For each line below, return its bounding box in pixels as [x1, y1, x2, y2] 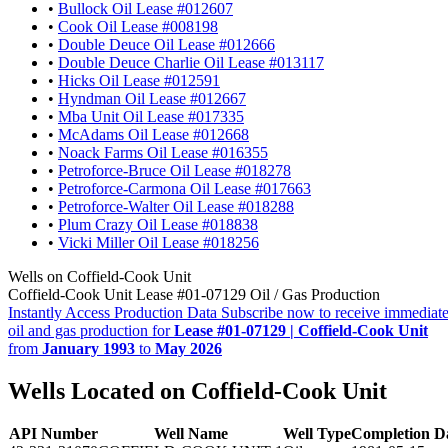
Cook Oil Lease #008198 [58, 17, 218, 35]
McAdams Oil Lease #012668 [58, 125, 249, 143]
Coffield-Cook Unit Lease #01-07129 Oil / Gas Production [8, 285, 380, 303]
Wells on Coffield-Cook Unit [8, 267, 191, 285]
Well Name [153, 424, 228, 442]
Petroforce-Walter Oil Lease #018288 [58, 197, 294, 215]
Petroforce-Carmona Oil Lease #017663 [58, 179, 311, 197]
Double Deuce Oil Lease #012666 [58, 35, 275, 53]
